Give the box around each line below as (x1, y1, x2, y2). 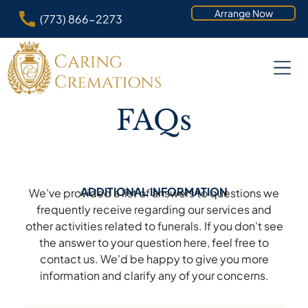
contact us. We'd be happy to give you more (39, 251, 269, 266)
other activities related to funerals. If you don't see (25, 218, 283, 233)
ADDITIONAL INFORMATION (80, 184, 228, 199)
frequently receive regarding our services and (36, 201, 272, 217)
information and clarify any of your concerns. (39, 267, 269, 283)
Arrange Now (214, 7, 273, 19)
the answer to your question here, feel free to (39, 234, 269, 250)
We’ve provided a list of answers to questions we (29, 185, 279, 200)
